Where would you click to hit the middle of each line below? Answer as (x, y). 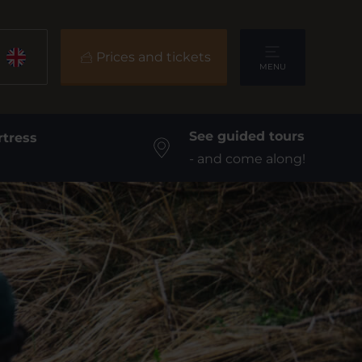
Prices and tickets (153, 57)
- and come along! (247, 159)
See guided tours (246, 136)
